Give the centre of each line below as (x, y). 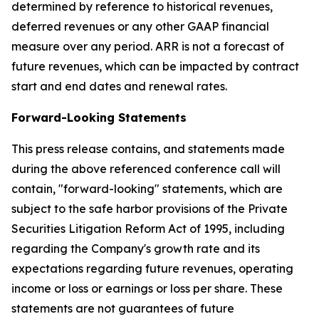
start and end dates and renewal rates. (119, 86)
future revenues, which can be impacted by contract (155, 66)
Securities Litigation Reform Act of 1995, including (148, 229)
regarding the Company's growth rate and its (136, 249)
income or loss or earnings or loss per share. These (147, 288)
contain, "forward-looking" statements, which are (147, 189)
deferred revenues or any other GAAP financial (140, 26)
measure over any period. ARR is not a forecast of (148, 46)
